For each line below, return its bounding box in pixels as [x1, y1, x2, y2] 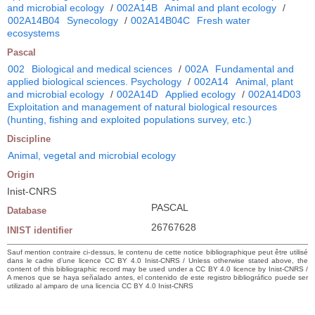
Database [7, 205, 46, 216]
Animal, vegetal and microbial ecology [8, 150, 176, 161]
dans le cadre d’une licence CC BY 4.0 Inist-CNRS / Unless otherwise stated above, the [7, 257, 308, 264]
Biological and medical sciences [32, 63, 172, 75]
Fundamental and [215, 63, 294, 75]
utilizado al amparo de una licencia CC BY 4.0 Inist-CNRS [7, 282, 193, 290]
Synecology [67, 15, 118, 26]
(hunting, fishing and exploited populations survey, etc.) [7, 114, 252, 125]
